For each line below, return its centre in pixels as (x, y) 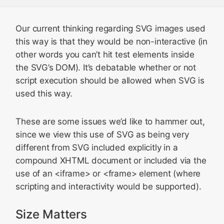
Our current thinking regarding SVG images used (110, 28)
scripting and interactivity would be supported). (108, 186)
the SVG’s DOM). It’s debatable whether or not (106, 67)
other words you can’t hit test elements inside (105, 54)
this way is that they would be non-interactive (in (111, 41)
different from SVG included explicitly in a (97, 147)
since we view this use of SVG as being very (102, 134)
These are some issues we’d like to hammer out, (110, 121)
